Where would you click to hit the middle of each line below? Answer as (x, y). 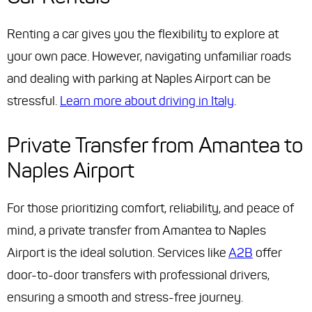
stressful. (33, 101)
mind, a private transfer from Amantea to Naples (136, 231)
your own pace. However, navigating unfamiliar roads (149, 57)
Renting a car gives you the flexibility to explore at (143, 34)
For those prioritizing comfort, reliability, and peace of (150, 209)
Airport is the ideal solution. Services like (118, 253)
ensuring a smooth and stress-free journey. (125, 298)
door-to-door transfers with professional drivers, (138, 275)
